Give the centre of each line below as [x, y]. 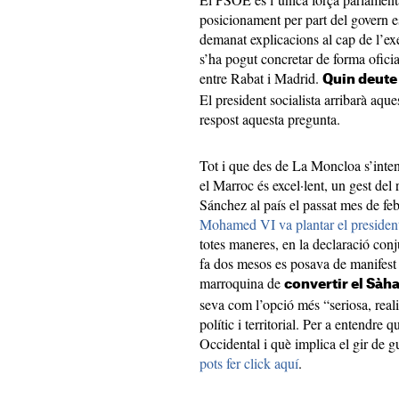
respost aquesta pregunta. [270, 119]
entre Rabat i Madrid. [261, 78]
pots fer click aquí [249, 363]
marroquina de [242, 283]
